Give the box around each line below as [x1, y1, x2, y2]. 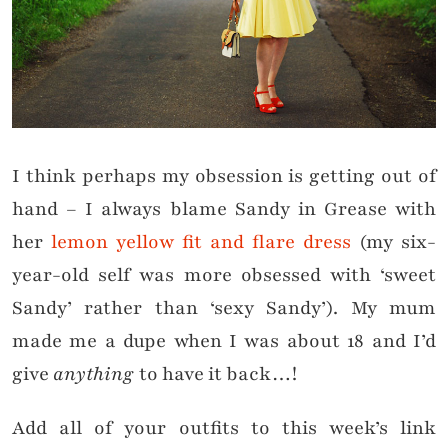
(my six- [351, 229, 436, 256]
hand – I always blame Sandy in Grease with [12, 196, 436, 223]
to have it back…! [139, 361, 297, 388]
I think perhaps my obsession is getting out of [12, 163, 436, 190]
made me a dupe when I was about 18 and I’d [12, 328, 436, 355]
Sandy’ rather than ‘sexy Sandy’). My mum [12, 295, 436, 322]
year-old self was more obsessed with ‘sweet [12, 262, 436, 289]
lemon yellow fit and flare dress [51, 229, 351, 256]
